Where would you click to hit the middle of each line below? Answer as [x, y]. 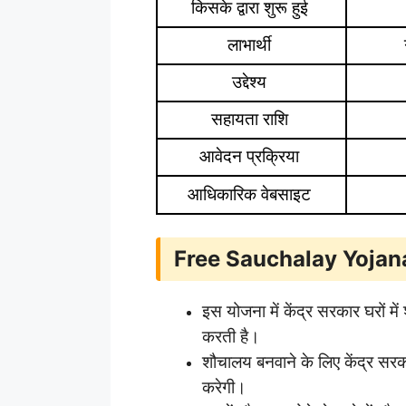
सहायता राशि [251, 119]
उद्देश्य [251, 82]
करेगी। [224, 388]
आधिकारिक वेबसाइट [251, 194]
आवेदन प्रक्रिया [251, 156]
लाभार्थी [251, 44]
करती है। [231, 337]
